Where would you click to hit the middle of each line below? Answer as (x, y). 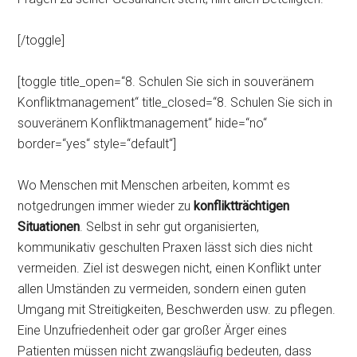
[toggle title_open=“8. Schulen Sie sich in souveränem (166, 82)
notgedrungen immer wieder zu (106, 206)
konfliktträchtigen (242, 206)
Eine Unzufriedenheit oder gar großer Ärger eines (153, 330)
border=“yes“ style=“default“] (97, 144)
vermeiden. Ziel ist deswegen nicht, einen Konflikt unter (170, 268)
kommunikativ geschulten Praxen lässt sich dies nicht (165, 247)
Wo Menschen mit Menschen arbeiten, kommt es (154, 185)
